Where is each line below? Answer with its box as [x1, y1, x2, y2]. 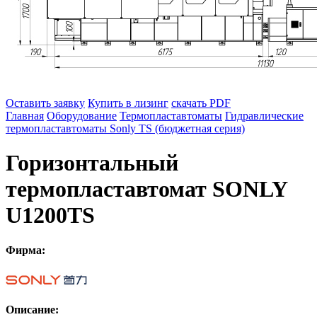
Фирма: [6, 243, 45, 256]
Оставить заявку [6, 97, 85, 109]
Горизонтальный [6, 150, 178, 176]
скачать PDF [171, 97, 231, 109]
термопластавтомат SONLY [6, 176, 287, 202]
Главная [6, 110, 44, 122]
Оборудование [47, 110, 117, 122]
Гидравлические [225, 110, 304, 122]
